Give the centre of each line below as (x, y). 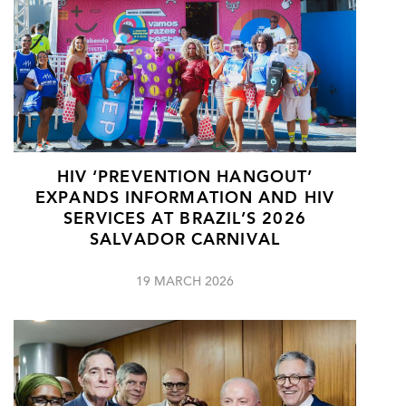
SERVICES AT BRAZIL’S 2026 (185, 220)
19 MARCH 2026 (185, 283)
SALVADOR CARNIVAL (185, 241)
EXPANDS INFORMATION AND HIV (185, 199)
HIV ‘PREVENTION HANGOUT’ (185, 179)
